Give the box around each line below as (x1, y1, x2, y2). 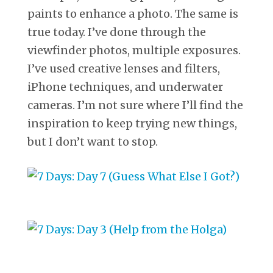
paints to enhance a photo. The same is (27, 6, 238, 21)
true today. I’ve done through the (27, 24, 206, 39)
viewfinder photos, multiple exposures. (27, 43, 241, 57)
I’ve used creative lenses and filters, (27, 61, 220, 76)
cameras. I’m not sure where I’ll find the (27, 97, 243, 112)
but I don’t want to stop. (27, 134, 158, 149)
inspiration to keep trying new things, (27, 116, 237, 130)
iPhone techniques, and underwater (27, 79, 223, 94)
